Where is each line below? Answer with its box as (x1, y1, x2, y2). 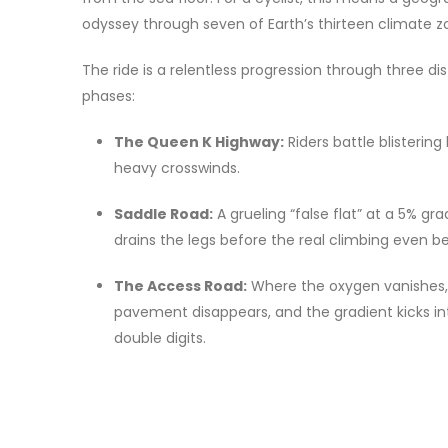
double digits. (114, 327, 206, 348)
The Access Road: (114, 275, 247, 296)
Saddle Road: (114, 203, 213, 224)
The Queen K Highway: (114, 131, 284, 152)
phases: (82, 85, 135, 106)
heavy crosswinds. (114, 157, 240, 178)
